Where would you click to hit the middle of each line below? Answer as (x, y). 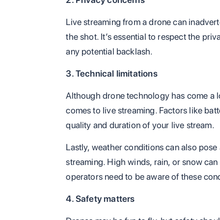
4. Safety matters (100, 199)
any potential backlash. (110, 52)
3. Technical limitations (112, 74)
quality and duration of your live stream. (140, 125)
